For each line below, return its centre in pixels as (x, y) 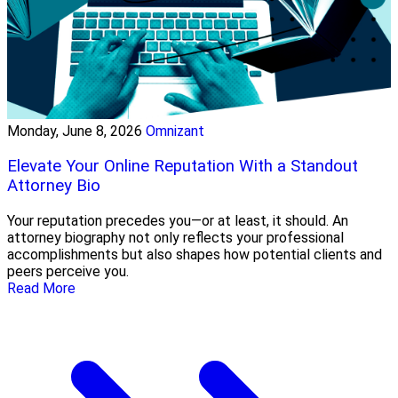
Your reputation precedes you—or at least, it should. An (178, 220)
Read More (41, 288)
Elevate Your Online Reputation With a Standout (183, 166)
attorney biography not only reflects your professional (175, 237)
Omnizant (175, 131)
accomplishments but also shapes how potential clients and (195, 254)
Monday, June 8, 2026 (75, 131)
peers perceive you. (68, 271)
